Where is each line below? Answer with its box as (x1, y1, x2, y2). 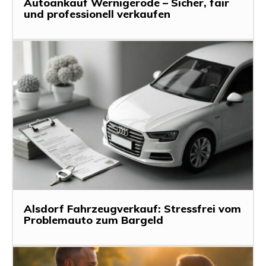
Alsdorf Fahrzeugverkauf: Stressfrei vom (24, 201, 241, 216)
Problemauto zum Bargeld (24, 213, 163, 227)
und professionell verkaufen (24, 7, 170, 21)
